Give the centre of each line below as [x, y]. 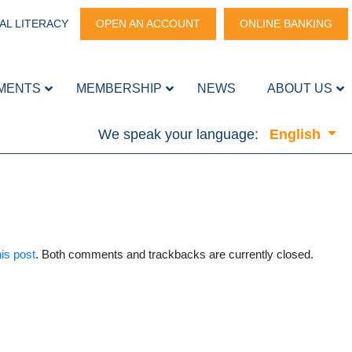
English [297, 134]
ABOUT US [300, 88]
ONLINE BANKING [286, 24]
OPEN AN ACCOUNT [148, 24]
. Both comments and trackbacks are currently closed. [174, 254]
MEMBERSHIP [119, 88]
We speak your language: [178, 134]
